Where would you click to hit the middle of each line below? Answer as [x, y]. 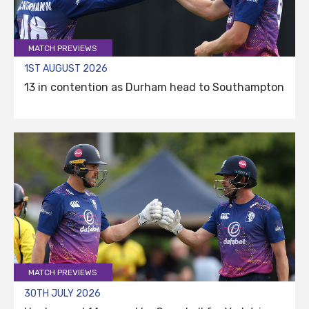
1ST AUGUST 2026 [66, 69]
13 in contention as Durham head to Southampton [154, 88]
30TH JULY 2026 [62, 294]
